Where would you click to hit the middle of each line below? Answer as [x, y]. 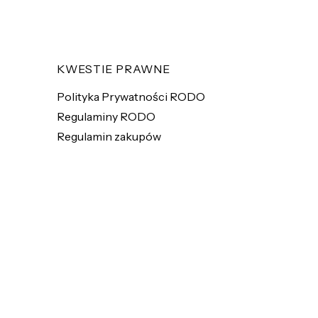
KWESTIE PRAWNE [114, 68]
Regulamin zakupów [109, 136]
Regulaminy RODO [106, 116]
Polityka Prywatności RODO [131, 96]
